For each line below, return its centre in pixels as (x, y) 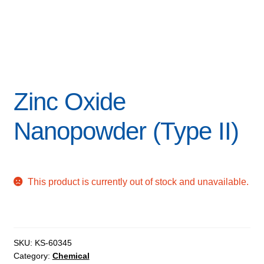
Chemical (71, 255)
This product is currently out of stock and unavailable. (138, 182)
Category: (33, 255)
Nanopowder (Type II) (126, 131)
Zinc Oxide (69, 102)
